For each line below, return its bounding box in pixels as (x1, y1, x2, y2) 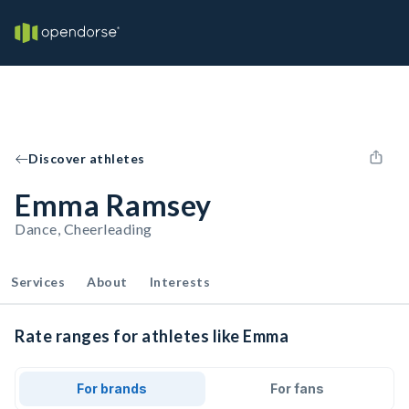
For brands (77, 381, 148, 396)
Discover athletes (28, 151, 145, 166)
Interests (149, 274, 210, 289)
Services (11, 274, 65, 289)
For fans (269, 381, 324, 396)
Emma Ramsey (15, 187, 212, 223)
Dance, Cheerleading (15, 220, 152, 237)
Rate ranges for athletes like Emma (15, 326, 288, 346)
